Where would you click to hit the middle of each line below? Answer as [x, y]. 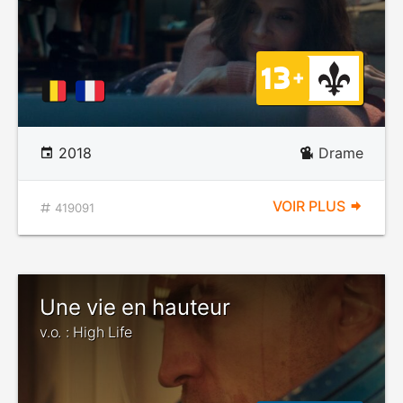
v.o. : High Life [86, 332]
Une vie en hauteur [135, 307]
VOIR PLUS [311, 206]
